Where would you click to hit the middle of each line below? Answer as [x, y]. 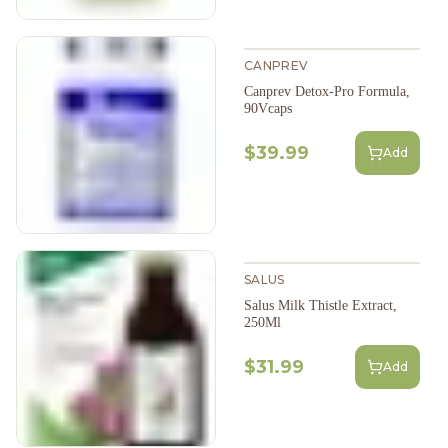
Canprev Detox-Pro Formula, [327, 92]
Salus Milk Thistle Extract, [320, 305]
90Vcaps [268, 109]
